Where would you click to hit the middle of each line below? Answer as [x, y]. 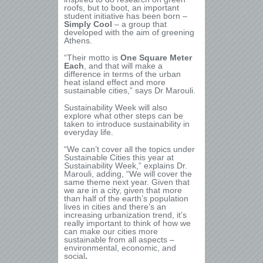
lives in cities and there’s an [115, 207]
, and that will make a [123, 66]
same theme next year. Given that [127, 182]
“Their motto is [92, 58]
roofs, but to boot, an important [122, 8]
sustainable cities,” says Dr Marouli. [130, 90]
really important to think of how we [127, 223]
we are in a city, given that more [123, 190]
